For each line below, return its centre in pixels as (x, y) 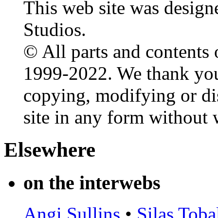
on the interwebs (92, 182)
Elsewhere (50, 149)
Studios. (55, 29)
